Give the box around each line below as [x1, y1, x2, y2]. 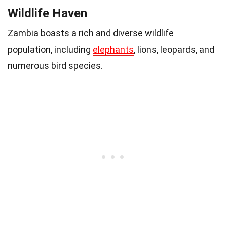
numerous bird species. [8, 60, 103, 71]
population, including [8, 44, 93, 55]
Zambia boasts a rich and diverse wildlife [8, 28, 174, 39]
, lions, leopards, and [134, 44, 214, 55]
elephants [93, 44, 134, 55]
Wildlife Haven [8, 6, 87, 21]
